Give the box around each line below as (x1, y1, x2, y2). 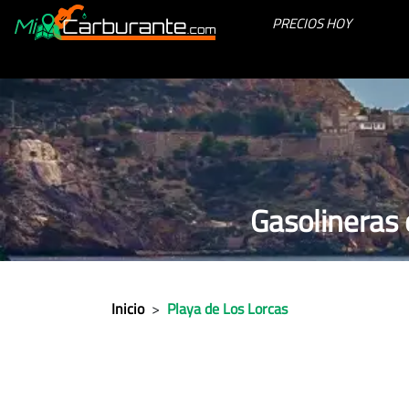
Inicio (111, 298, 144, 320)
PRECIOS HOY (272, 13, 352, 34)
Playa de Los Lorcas (167, 298, 288, 320)
